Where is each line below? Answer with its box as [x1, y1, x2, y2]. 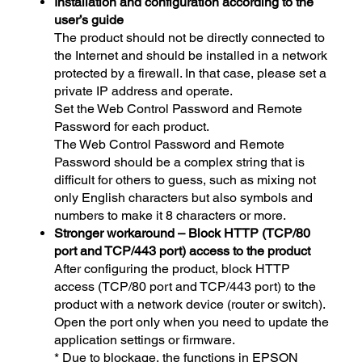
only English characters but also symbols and [54, 189, 314, 205]
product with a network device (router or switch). [54, 296, 326, 312]
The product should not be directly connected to [54, 29, 326, 45]
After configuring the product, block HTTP [54, 260, 291, 276]
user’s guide [54, 11, 124, 27]
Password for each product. [54, 118, 210, 134]
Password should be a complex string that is [54, 154, 305, 170]
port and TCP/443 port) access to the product [54, 242, 311, 259]
